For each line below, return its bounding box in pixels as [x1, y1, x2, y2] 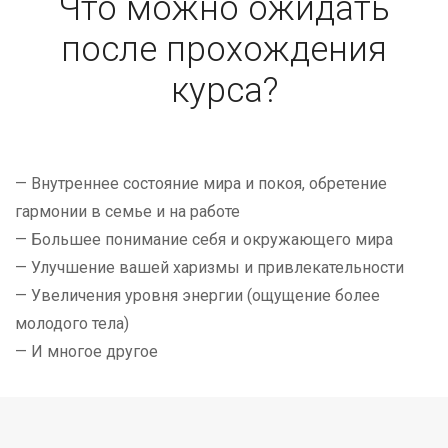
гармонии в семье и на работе [15, 202, 240, 222]
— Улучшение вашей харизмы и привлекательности [15, 258, 404, 278]
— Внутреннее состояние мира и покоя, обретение [15, 174, 387, 194]
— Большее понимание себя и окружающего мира [15, 230, 393, 250]
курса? [170, 70, 278, 112]
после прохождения [61, 29, 387, 71]
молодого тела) [15, 314, 129, 334]
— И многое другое [15, 342, 158, 362]
